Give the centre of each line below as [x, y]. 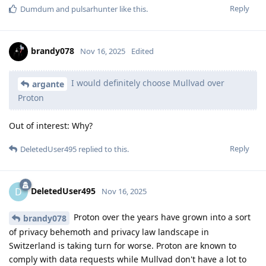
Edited [142, 51]
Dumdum [37, 9]
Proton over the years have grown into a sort [161, 217]
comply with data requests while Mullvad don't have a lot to [128, 259]
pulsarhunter [94, 9]
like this [132, 9]
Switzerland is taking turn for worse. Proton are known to [123, 245]
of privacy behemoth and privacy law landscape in [109, 232]
